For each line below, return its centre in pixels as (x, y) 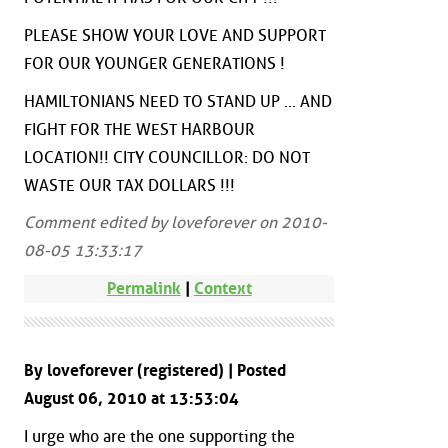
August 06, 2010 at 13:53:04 (131, 398)
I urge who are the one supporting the (159, 436)
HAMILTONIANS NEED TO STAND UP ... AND (178, 101)
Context (222, 288)
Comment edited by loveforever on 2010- (175, 223)
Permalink (143, 288)
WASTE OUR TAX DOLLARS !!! (129, 185)
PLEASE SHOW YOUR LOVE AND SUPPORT (175, 36)
